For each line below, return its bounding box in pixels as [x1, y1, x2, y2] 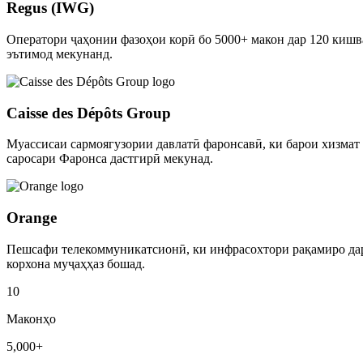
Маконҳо [6, 311, 56, 326]
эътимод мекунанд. [6, 46, 113, 61]
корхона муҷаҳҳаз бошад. [6, 256, 145, 271]
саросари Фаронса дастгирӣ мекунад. [6, 152, 213, 166]
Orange [6, 209, 57, 227]
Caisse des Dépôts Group [6, 104, 171, 122]
